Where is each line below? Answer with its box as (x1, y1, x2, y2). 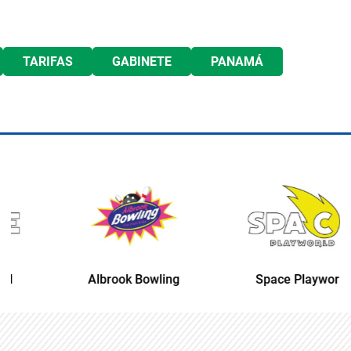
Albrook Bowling (45, 271, 137, 287)
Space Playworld (212, 271, 307, 287)
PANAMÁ (211, 53, 263, 69)
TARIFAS (23, 53, 73, 69)
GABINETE (112, 53, 172, 69)
